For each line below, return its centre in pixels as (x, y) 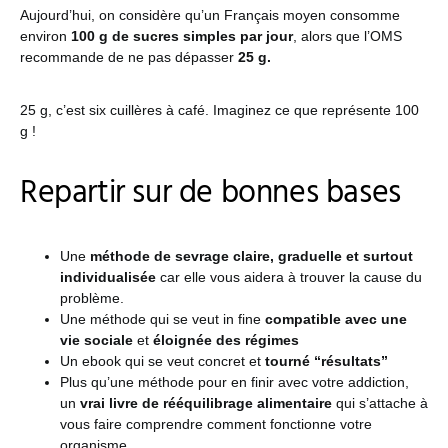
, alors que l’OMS (347, 35)
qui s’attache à (382, 402)
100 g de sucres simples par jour (182, 35)
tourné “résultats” (326, 360)
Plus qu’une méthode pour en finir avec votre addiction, (234, 381)
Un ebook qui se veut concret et (162, 360)
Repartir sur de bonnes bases (210, 193)
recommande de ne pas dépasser (129, 56)
